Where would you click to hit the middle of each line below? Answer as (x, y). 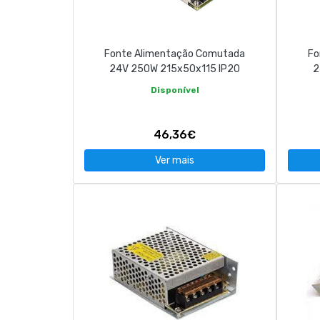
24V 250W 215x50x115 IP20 (175, 69)
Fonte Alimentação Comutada (175, 54)
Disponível (175, 90)
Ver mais (175, 160)
